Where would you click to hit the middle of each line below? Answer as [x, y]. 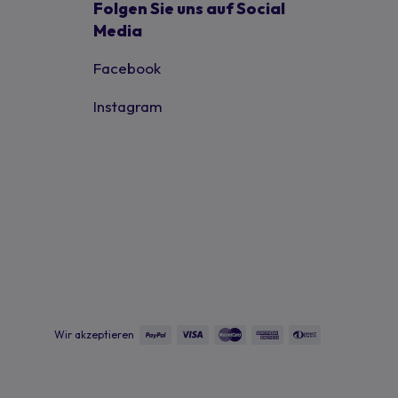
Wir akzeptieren [94, 334]
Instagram [127, 106]
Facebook [127, 68]
